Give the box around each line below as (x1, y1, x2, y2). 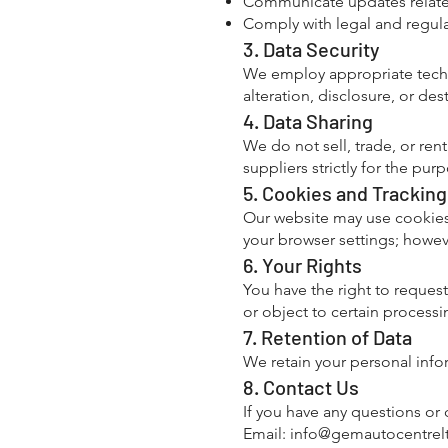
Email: (243, 424, 290, 443)
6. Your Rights (243, 253, 362, 277)
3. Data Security (243, 37, 380, 61)
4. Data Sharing (243, 109, 373, 133)
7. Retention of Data (243, 325, 412, 349)
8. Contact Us (243, 375, 359, 399)
